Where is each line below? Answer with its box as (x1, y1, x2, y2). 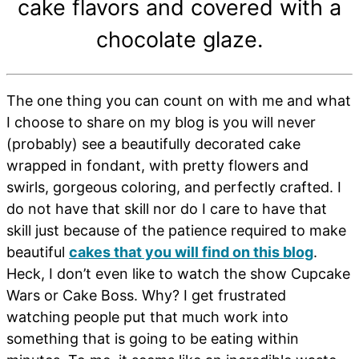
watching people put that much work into (6, 309, 288, 326)
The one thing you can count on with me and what (6, 92, 351, 110)
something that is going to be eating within (6, 330, 299, 348)
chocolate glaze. (96, 26, 263, 54)
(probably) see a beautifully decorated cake (6, 135, 301, 153)
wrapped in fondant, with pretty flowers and (6, 157, 309, 175)
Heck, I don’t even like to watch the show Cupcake (6, 265, 350, 283)
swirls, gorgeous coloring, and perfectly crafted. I (6, 179, 341, 196)
